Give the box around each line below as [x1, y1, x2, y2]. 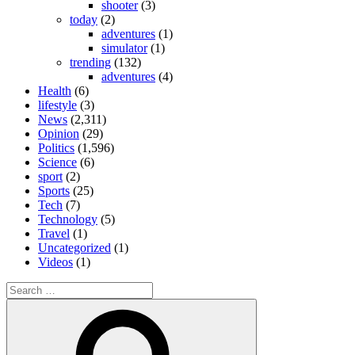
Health [38, 83, 71, 97]
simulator [101, 40, 147, 55]
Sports [38, 183, 70, 197]
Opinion [38, 126, 79, 140]
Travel [38, 226, 70, 240]
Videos [38, 254, 73, 269]
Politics [38, 140, 74, 155]
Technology [38, 212, 97, 226]
